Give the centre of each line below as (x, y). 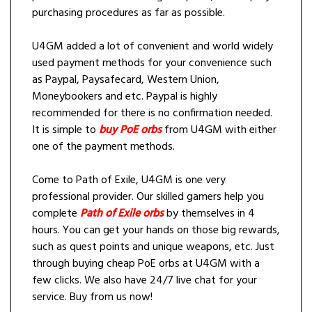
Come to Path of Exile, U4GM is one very (129, 181)
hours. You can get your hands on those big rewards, (156, 231)
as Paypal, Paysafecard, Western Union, (126, 80)
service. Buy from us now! (92, 298)
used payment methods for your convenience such (152, 64)
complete (56, 214)
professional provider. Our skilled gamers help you (148, 197)
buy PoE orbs (130, 131)
